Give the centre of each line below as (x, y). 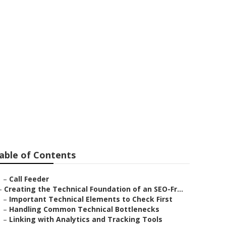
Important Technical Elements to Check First (91, 199)
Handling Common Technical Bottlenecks (84, 209)
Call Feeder (29, 179)
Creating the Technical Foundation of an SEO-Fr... (94, 189)
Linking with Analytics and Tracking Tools (86, 219)
